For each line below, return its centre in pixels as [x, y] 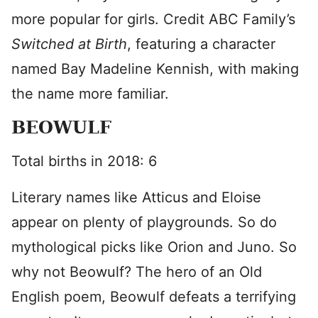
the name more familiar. [90, 94]
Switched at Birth [69, 44]
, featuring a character [201, 44]
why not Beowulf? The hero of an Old [137, 272]
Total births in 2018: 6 [84, 161]
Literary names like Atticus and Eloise [136, 197]
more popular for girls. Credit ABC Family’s [153, 19]
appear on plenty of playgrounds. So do [144, 222]
